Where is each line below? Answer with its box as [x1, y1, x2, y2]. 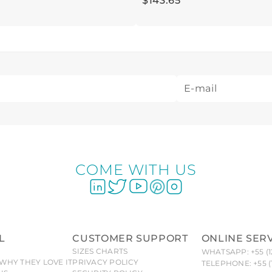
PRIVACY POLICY [72, 257, 139, 267]
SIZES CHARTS [72, 246, 128, 256]
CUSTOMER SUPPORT [72, 233, 188, 245]
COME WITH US [75, 161, 197, 179]
